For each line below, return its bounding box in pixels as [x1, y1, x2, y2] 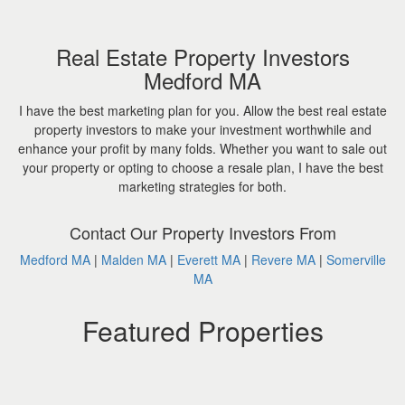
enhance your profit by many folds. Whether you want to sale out [18, 139, 387, 157]
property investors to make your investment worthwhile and [33, 120, 372, 138]
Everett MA [176, 250, 240, 268]
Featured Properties [81, 311, 324, 350]
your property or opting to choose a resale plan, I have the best [22, 158, 383, 176]
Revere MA [250, 250, 316, 268]
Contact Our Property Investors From [69, 221, 336, 244]
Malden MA [100, 250, 166, 268]
